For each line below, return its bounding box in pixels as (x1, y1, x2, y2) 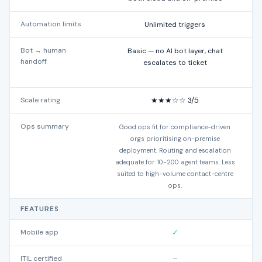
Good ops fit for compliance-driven (119, 123, 230, 131)
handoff (20, 57, 47, 66)
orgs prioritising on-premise (130, 135, 220, 143)
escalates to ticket (143, 58, 207, 67)
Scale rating (20, 95, 60, 105)
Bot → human (20, 46, 66, 55)
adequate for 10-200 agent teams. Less (115, 158, 235, 166)
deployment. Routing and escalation (119, 146, 231, 154)
